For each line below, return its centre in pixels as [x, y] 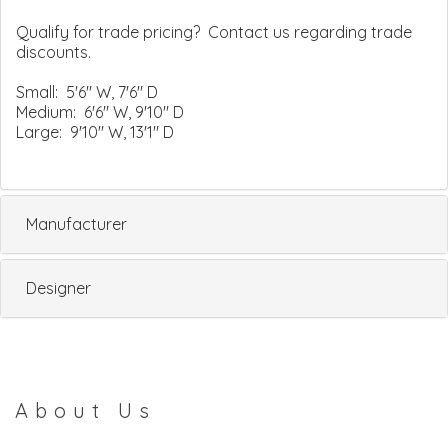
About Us [85, 410]
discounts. [53, 51]
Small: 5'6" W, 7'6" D [87, 91]
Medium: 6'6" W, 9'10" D [100, 111]
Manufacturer [76, 223]
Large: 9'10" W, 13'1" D [95, 131]
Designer [58, 287]
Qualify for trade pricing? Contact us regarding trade [214, 31]
